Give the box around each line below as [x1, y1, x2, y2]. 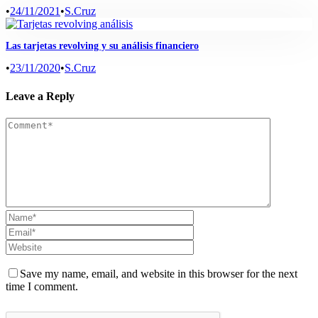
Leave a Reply [6, 89, 75, 102]
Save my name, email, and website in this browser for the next [20, 267, 297, 280]
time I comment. [6, 280, 78, 292]
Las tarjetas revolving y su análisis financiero [6, 40, 199, 52]
